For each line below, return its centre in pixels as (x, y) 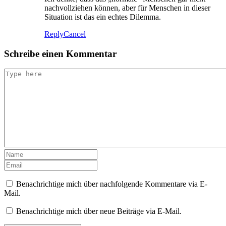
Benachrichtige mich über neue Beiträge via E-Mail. (99, 211)
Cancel (75, 34)
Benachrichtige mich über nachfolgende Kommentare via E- (112, 184)
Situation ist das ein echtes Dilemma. (103, 17)
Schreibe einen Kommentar (60, 53)
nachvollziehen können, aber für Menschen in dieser (127, 8)
